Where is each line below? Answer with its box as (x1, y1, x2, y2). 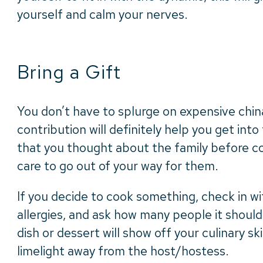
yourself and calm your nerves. (17, 6, 188, 23)
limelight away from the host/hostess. (17, 243, 229, 259)
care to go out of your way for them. (17, 158, 218, 174)
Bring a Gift (17, 59, 122, 85)
